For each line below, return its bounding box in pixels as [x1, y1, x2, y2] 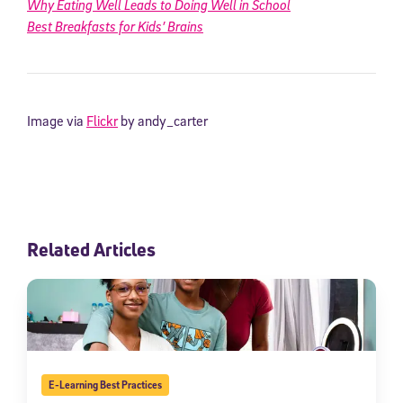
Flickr [86, 112, 118, 130]
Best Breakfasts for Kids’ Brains [27, 17, 203, 36]
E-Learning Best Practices [48, 378, 162, 392]
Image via [27, 112, 86, 130]
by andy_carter [118, 112, 208, 130]
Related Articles [27, 237, 156, 263]
